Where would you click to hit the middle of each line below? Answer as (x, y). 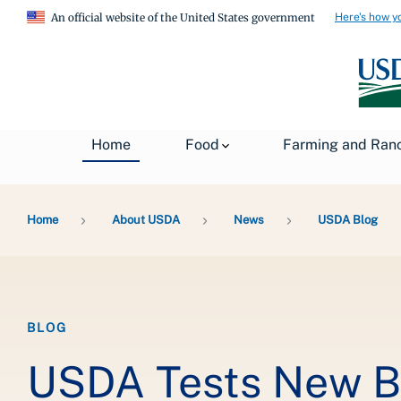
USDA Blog (348, 219)
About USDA (146, 219)
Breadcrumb (71, 192)
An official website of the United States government (183, 17)
